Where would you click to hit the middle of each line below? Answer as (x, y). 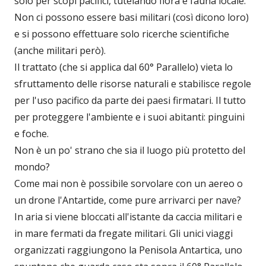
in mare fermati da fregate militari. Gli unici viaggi (123, 233)
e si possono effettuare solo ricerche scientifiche (122, 34)
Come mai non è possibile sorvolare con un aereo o (129, 183)
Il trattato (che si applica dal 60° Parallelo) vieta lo (123, 67)
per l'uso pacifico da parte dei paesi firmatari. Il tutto (130, 100)
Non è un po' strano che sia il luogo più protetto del (130, 150)
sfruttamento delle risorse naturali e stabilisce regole (133, 83)
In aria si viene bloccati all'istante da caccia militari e (128, 216)
